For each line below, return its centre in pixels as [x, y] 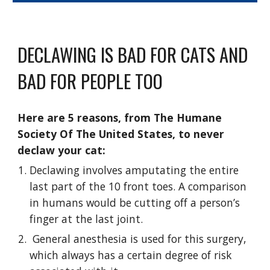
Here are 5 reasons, [71, 118]
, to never [199, 134]
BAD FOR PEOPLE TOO [90, 81]
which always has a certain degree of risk [131, 255]
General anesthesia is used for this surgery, [138, 239]
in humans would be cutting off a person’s [135, 203]
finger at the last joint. [88, 219]
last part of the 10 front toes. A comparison [138, 187]
